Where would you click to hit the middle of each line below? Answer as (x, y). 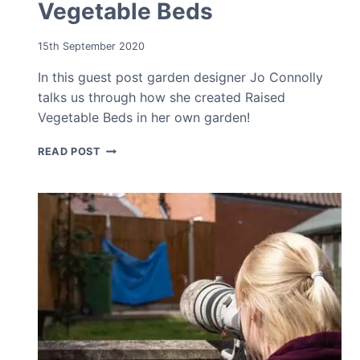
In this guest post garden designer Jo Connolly (180, 77)
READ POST (70, 151)
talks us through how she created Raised (162, 97)
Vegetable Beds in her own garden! (144, 117)
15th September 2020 (91, 46)
